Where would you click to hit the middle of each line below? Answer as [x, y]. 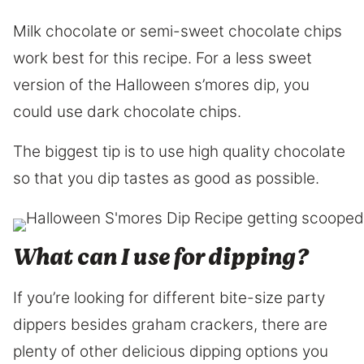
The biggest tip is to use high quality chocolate [179, 151]
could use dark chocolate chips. [127, 111]
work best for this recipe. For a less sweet [162, 58]
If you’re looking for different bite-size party [169, 297]
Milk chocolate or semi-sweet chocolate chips [178, 31]
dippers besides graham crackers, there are [170, 324]
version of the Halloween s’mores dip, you [161, 84]
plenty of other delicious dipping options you [171, 351]
